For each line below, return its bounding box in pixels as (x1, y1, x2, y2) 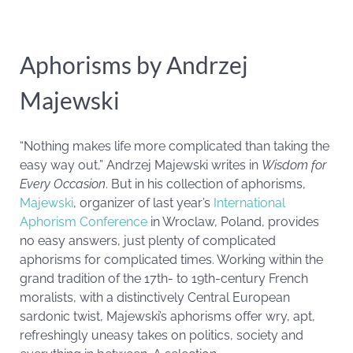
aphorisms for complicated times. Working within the (20, 252, 323, 267)
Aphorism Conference (20, 214, 147, 229)
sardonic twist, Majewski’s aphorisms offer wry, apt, (20, 309, 315, 324)
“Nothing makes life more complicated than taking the (20, 139, 329, 154)
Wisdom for (262, 158, 326, 173)
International (214, 195, 285, 210)
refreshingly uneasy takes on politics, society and (20, 328, 303, 343)
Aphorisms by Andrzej (20, 50, 248, 79)
